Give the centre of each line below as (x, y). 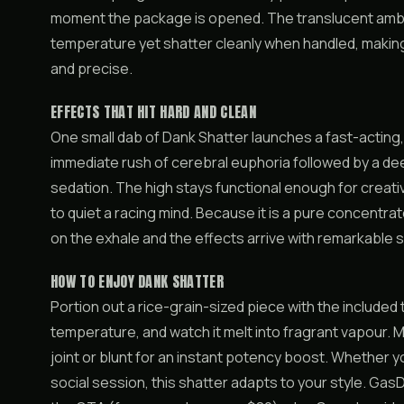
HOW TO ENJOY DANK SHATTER (137, 281)
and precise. (92, 69)
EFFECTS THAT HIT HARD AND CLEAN (153, 112)
